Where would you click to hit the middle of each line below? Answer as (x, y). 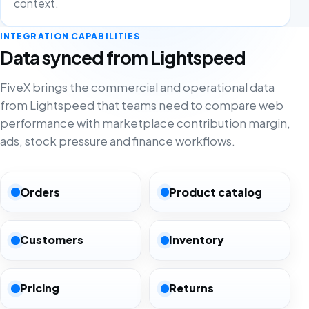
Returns (191, 288)
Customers (51, 240)
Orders (40, 192)
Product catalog (215, 192)
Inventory (196, 240)
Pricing (39, 288)
